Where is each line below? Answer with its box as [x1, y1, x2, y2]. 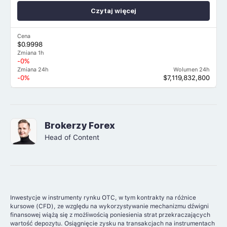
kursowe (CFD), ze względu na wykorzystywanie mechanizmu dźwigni [10, 202, 209, 210]
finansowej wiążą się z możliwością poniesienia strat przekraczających [10, 211, 210, 218]
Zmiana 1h [17, 50, 45, 57]
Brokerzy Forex [44, 120, 115, 131]
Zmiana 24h [17, 66, 49, 73]
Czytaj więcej [91, 7, 136, 15]
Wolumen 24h [173, 66, 210, 73]
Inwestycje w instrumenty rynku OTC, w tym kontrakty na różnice [10, 194, 196, 201]
